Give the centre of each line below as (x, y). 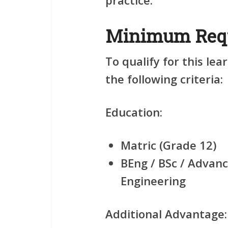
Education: (134, 112)
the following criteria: (164, 79)
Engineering (153, 181)
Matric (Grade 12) (168, 145)
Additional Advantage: (166, 214)
